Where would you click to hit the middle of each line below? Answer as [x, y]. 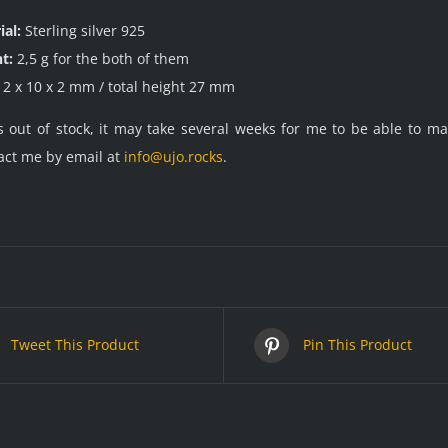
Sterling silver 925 [83, 30]
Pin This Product [357, 345]
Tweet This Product [74, 345]
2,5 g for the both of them [101, 58]
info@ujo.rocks [173, 156]
